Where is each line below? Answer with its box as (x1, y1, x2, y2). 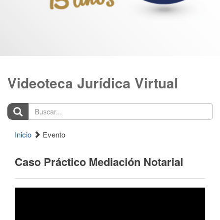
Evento (41, 129, 65, 139)
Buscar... (7, 102, 37, 113)
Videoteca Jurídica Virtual (7, 73, 178, 93)
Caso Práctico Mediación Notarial (15, 154, 183, 169)
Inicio (15, 129, 31, 139)
